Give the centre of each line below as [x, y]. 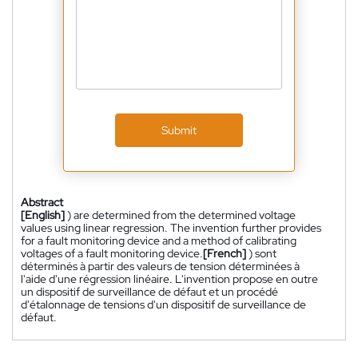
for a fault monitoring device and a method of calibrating [159, 241]
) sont [263, 254]
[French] [225, 254]
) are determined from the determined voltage [181, 215]
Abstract [42, 203]
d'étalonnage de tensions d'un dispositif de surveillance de [163, 305]
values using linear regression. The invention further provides [171, 228]
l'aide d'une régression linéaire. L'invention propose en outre [169, 279]
